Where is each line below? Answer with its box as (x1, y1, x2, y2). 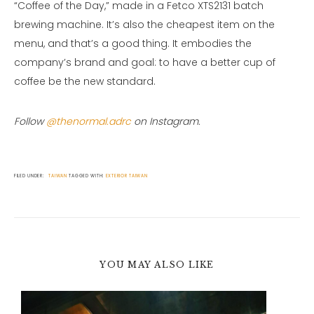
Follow (14, 114, 46, 129)
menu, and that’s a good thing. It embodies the (14, 36, 252, 51)
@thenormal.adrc (46, 114, 131, 129)
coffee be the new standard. (14, 74, 156, 89)
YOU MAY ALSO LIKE (100, 259, 214, 271)
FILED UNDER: (14, 172, 46, 179)
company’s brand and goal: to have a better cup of (14, 55, 275, 70)
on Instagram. (131, 114, 200, 129)
